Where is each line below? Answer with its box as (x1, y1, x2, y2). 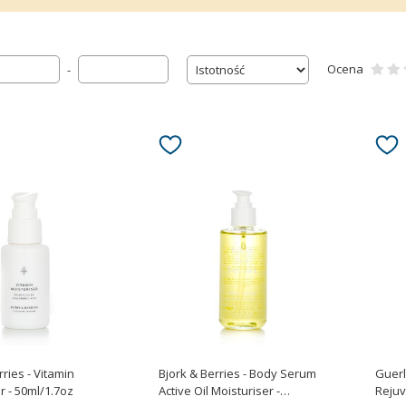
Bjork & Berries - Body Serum (159, 365, 317, 382)
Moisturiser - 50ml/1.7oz (7, 382, 73, 399)
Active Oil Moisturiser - (159, 382, 277, 399)
